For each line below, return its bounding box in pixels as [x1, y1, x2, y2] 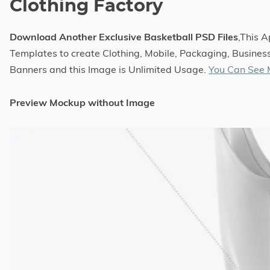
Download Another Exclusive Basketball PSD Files [10, 30, 238, 43]
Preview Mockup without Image [10, 96, 155, 108]
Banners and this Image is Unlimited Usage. [10, 63, 209, 75]
